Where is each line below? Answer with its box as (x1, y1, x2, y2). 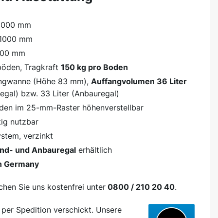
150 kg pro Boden (61, 62, 128, 72)
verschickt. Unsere (51, 204, 122, 215)
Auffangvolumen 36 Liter (91, 76, 187, 86)
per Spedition (1, 204, 51, 215)
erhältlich (76, 145, 112, 155)
